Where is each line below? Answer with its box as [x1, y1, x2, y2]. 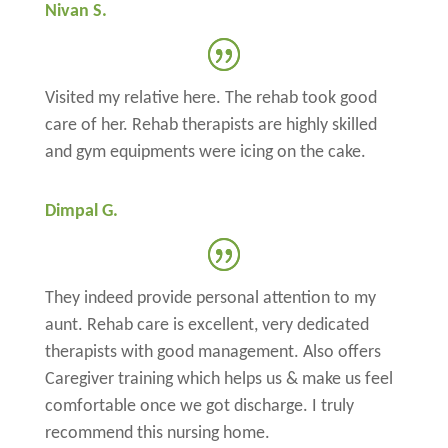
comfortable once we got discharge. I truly [44, 396, 354, 416]
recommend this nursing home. [44, 423, 270, 443]
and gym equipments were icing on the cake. [44, 142, 366, 162]
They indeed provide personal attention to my [44, 288, 376, 308]
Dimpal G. [44, 201, 118, 221]
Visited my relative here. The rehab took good [44, 88, 377, 108]
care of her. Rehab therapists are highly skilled [44, 115, 377, 135]
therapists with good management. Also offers [44, 342, 381, 362]
